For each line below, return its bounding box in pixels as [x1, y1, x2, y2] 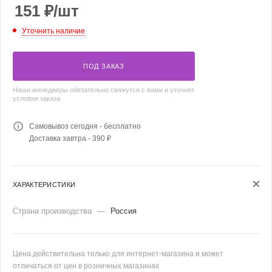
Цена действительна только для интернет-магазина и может [13, 249, 223, 258]
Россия [110, 206, 137, 216]
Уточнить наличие [22, 26, 85, 35]
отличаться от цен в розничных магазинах [13, 261, 159, 270]
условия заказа [13, 94, 60, 102]
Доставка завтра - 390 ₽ [29, 134, 111, 143]
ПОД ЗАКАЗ [83, 62, 125, 70]
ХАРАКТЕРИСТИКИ [13, 180, 76, 188]
